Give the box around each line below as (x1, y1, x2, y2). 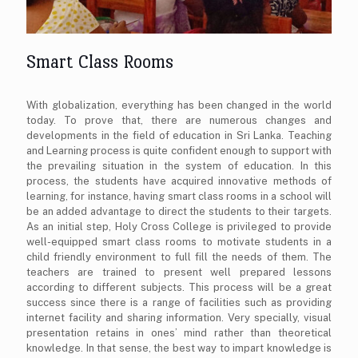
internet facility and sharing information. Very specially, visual (26, 312, 332, 324)
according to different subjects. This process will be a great (26, 281, 332, 294)
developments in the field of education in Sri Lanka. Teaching (26, 129, 332, 142)
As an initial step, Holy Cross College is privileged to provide (26, 221, 332, 233)
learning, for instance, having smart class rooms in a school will (26, 190, 332, 203)
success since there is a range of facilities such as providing (26, 296, 332, 309)
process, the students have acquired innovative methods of (26, 175, 332, 188)
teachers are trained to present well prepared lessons (26, 266, 332, 279)
